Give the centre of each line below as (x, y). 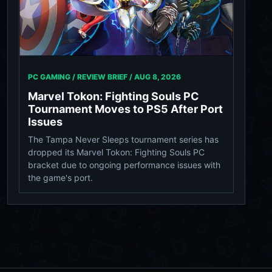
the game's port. (60, 178)
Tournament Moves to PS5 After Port (125, 109)
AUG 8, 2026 (158, 77)
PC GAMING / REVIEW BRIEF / (81, 77)
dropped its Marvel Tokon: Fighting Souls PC (116, 152)
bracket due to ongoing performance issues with (124, 165)
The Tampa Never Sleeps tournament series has (123, 140)
